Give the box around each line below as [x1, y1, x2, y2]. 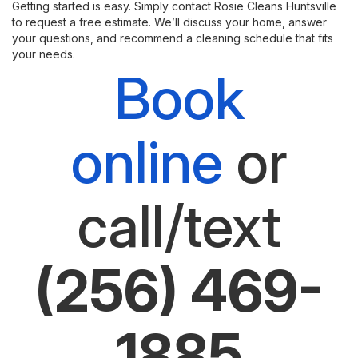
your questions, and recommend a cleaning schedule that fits [12, 31, 333, 45]
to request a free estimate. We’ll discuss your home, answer [12, 15, 327, 29]
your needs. [12, 47, 75, 61]
